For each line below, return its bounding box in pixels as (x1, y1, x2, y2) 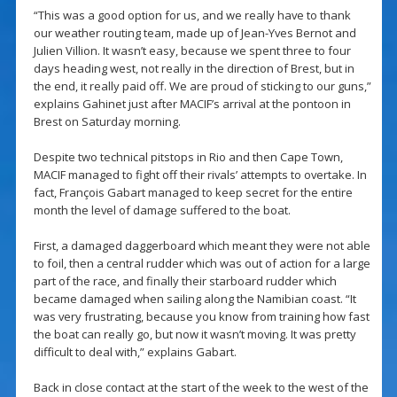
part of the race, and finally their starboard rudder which (33, 273, 337, 290)
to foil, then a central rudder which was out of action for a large (33, 255, 370, 272)
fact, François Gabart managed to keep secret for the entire (33, 184, 353, 201)
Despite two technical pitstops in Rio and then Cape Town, (33, 149, 343, 166)
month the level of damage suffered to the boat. (33, 202, 291, 219)
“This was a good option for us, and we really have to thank (33, 7, 351, 24)
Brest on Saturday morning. (33, 113, 181, 130)
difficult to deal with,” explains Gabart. (33, 344, 237, 361)
